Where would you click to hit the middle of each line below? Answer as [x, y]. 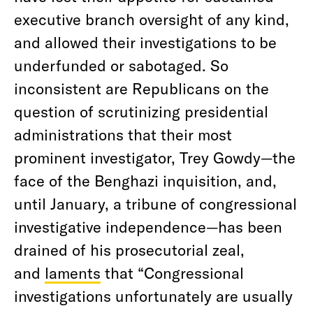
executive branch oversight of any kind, [152, 19]
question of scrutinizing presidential [141, 111]
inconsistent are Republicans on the [141, 88]
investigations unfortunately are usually [153, 296]
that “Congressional [172, 272]
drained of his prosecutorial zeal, [129, 249]
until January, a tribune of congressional [155, 203]
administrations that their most [123, 134]
